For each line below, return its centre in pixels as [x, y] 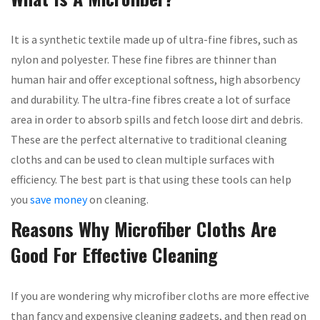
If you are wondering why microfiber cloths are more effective [160, 296]
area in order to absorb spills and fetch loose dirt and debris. [157, 119]
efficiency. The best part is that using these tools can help [151, 179]
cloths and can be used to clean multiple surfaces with [142, 159]
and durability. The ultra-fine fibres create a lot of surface [151, 99]
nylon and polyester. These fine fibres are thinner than [144, 59]
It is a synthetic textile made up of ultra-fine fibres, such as [154, 39]
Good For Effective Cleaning [114, 255]
